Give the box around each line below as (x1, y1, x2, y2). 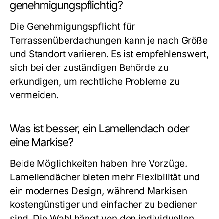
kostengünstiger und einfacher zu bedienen (10, 199, 198, 210)
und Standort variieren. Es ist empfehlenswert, (10, 48, 209, 60)
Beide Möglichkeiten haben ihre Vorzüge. (10, 158, 188, 169)
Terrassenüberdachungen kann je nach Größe (10, 35, 208, 46)
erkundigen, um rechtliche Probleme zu (10, 76, 180, 87)
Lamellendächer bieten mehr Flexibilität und (10, 172, 200, 183)
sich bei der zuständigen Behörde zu (10, 62, 169, 73)
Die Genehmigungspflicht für (10, 21, 135, 32)
